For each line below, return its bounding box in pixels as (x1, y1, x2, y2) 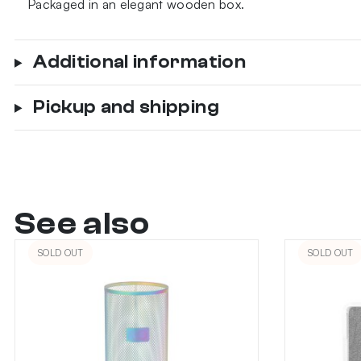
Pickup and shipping (33, 97, 219, 117)
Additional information (33, 52, 246, 72)
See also (15, 205, 151, 242)
